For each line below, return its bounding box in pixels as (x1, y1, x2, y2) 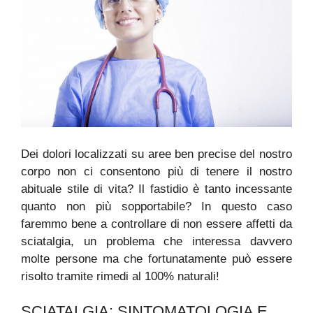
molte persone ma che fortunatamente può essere (21, 252, 292, 265)
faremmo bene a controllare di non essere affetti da (21, 217, 292, 231)
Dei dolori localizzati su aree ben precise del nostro (21, 147, 292, 161)
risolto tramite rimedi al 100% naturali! (21, 269, 219, 283)
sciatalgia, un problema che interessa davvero (21, 234, 292, 248)
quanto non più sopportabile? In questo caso (21, 199, 292, 213)
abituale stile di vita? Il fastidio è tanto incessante (21, 182, 292, 196)
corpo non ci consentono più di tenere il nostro (21, 164, 292, 178)
